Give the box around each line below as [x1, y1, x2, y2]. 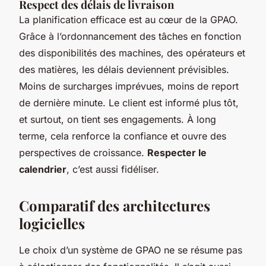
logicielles [19, 214, 85, 233]
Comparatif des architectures [19, 196, 210, 216]
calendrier [19, 163, 66, 176]
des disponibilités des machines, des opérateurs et [19, 47, 245, 59]
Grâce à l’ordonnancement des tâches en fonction [19, 30, 241, 43]
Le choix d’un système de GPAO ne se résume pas [19, 244, 242, 256]
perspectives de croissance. [19, 147, 147, 159]
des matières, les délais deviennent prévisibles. [19, 64, 229, 76]
